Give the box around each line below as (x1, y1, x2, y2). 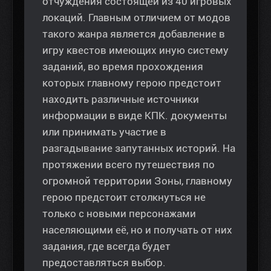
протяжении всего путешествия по (42, 158, 215, 171)
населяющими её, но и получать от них (42, 223, 232, 236)
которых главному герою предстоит (42, 76, 221, 89)
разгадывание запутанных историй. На (42, 142, 235, 154)
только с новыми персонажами (42, 207, 196, 220)
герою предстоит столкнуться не (42, 191, 206, 203)
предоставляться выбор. (42, 256, 166, 269)
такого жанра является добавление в (42, 27, 225, 40)
